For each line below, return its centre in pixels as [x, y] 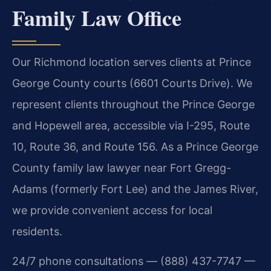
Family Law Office [97, 17]
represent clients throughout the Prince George [133, 104]
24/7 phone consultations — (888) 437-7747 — [134, 261]
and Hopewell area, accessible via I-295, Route [131, 125]
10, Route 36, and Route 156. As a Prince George [135, 146]
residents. [37, 231]
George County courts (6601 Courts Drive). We [132, 83]
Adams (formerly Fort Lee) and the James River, [135, 189]
